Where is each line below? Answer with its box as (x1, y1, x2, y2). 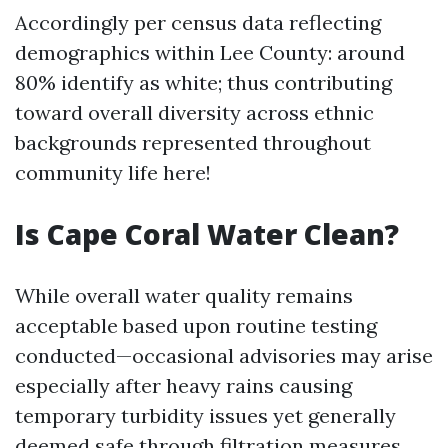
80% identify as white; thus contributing (15, 70, 392, 95)
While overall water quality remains (15, 283, 353, 308)
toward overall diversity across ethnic (15, 100, 374, 125)
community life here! (15, 160, 211, 185)
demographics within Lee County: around (15, 40, 405, 65)
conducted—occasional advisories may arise (15, 343, 433, 368)
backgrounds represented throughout (15, 130, 371, 155)
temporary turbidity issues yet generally (15, 403, 396, 428)
